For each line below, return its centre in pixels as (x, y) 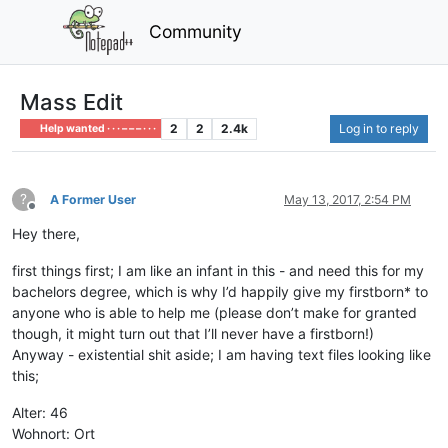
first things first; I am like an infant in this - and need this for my (218, 270)
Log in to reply (379, 128)
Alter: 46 (40, 412)
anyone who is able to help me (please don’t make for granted (214, 312)
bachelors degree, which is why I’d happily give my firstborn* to (220, 291)
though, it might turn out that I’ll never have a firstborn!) (193, 333)
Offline (49, 213)
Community (196, 31)
